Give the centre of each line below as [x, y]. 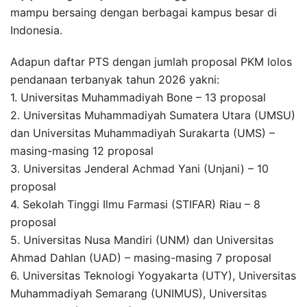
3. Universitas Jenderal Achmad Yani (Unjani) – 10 [139, 168]
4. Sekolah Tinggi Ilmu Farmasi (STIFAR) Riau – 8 [135, 204]
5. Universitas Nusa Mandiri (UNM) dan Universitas [142, 240]
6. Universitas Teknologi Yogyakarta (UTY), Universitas [153, 275]
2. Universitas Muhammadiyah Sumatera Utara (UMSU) [153, 115]
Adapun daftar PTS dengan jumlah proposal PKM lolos [151, 61]
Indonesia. [36, 30]
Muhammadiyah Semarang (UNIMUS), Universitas [138, 293]
